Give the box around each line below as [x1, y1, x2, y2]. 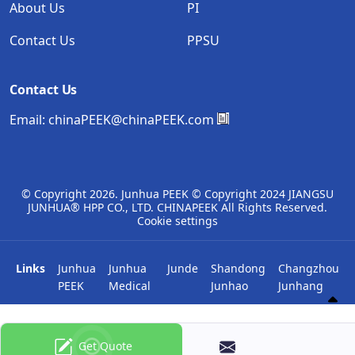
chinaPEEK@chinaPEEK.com [48, 110, 214, 128]
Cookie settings [137, 212, 218, 228]
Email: [10, 110, 48, 128]
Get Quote [78, 338, 132, 353]
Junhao [211, 277, 248, 293]
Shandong [211, 260, 265, 276]
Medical [109, 277, 151, 293]
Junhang [278, 277, 323, 293]
